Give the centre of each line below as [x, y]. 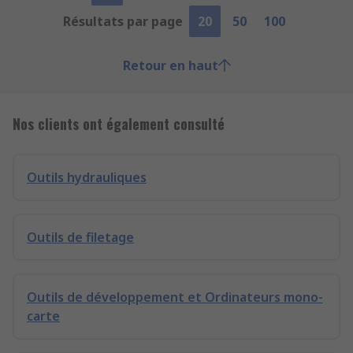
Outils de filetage [80, 237]
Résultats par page [123, 21]
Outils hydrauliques [87, 177]
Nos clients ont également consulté [119, 124]
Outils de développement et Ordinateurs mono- [175, 297]
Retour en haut [170, 65]
